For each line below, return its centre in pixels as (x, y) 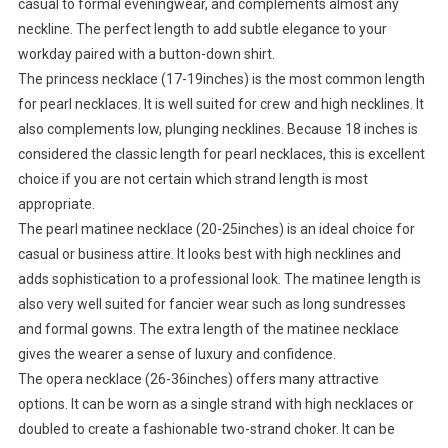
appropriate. (56, 204)
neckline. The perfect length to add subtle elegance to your (202, 29)
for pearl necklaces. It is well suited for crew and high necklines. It (220, 104)
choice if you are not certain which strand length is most (192, 179)
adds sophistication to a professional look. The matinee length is (219, 279)
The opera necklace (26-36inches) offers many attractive (198, 379)
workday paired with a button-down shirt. (146, 54)
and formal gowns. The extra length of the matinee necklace (208, 329)
